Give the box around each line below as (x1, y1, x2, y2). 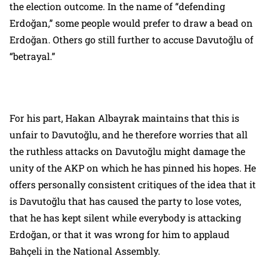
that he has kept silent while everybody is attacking (9, 211, 241, 224)
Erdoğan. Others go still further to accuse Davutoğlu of (9, 33, 254, 46)
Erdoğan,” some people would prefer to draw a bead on (9, 17, 253, 29)
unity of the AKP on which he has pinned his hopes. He (9, 161, 256, 174)
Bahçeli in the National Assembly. (9, 245, 160, 257)
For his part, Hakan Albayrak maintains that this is (9, 112, 239, 124)
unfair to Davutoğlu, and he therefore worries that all (9, 128, 248, 141)
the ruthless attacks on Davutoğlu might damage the (9, 145, 245, 157)
